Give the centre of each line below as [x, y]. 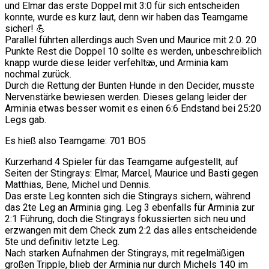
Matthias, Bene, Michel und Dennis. [78, 185]
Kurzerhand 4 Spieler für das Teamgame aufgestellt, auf [122, 162]
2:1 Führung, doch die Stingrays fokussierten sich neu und [125, 219]
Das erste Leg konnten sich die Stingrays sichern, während [128, 196]
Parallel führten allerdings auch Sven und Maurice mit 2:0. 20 [131, 40]
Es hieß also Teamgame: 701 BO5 [75, 141]
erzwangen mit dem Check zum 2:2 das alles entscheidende [131, 231]
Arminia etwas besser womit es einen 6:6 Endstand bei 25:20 [133, 109]
